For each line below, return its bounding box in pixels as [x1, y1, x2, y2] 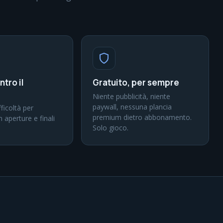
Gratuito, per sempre [93, 77, 179, 88]
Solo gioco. [93, 123, 128, 132]
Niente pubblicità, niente [93, 92, 170, 101]
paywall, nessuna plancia [93, 102, 172, 111]
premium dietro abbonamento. [93, 112, 192, 122]
